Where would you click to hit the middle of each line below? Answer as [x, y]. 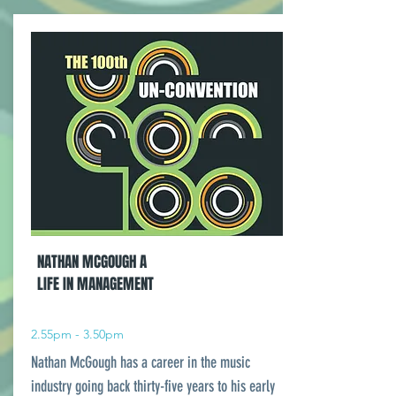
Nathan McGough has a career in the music [141, 362]
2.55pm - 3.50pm [77, 334]
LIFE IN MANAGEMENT [95, 284]
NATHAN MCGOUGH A [92, 262]
